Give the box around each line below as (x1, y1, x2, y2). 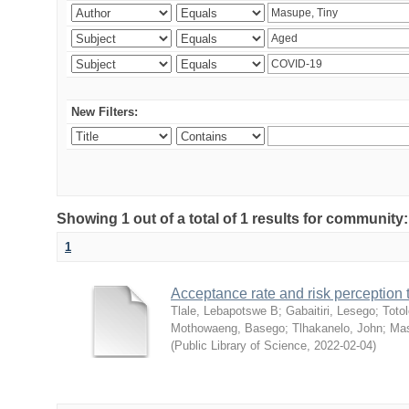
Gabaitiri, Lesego (286, 304, 375, 318)
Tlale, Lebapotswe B (171, 304, 278, 318)
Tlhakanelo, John (292, 321, 383, 335)
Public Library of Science (174, 339, 307, 352)
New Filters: (71, 105, 138, 119)
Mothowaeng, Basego (171, 321, 285, 335)
